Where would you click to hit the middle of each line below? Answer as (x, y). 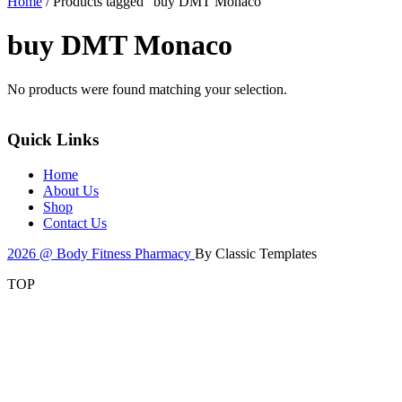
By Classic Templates (256, 254)
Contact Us (75, 223)
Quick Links (53, 140)
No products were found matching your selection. (147, 89)
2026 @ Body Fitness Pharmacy (101, 254)
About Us (71, 191)
